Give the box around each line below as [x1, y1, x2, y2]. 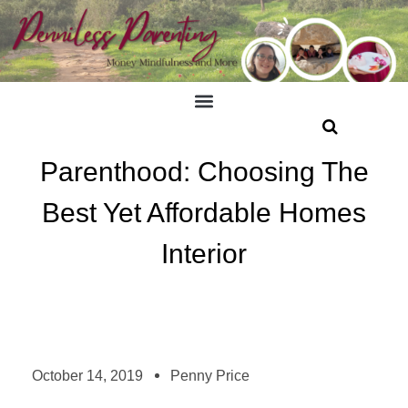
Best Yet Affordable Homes [42, 197, 366, 228]
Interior [161, 238, 247, 269]
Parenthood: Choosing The [39, 156, 369, 187]
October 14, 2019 [32, 367, 143, 383]
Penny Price [170, 367, 250, 383]
